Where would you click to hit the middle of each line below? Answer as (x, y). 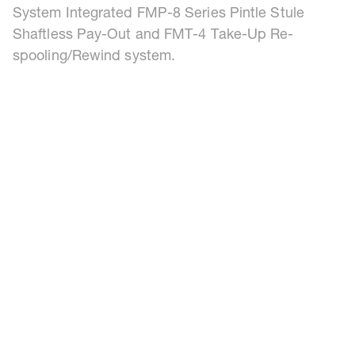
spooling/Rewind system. (94, 57)
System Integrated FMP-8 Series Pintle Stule (158, 15)
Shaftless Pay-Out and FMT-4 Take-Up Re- (153, 36)
